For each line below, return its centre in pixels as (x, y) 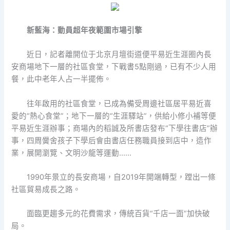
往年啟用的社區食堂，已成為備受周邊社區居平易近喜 (119, 103)
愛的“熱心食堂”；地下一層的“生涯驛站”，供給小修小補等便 (114, 116)
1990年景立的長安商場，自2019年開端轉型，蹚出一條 (121, 177)
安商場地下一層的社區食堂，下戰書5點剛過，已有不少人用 (114, 67)
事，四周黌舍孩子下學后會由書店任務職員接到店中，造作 (112, 140)
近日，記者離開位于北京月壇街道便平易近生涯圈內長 (119, 55)
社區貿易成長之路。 (46, 189)
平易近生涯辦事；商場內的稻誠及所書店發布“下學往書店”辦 (115, 128)
